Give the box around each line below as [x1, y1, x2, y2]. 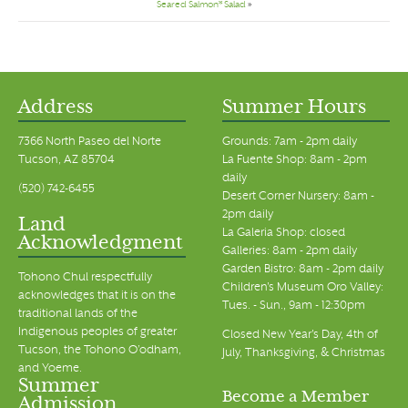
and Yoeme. [18, 363, 82, 375]
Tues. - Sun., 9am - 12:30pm [222, 301, 365, 312]
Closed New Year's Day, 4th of [222, 330, 378, 342]
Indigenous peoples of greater [18, 327, 177, 339]
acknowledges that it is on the [18, 291, 176, 302]
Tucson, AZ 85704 [18, 155, 115, 167]
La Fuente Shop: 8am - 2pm [222, 155, 367, 167]
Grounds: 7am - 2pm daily [222, 137, 357, 148]
